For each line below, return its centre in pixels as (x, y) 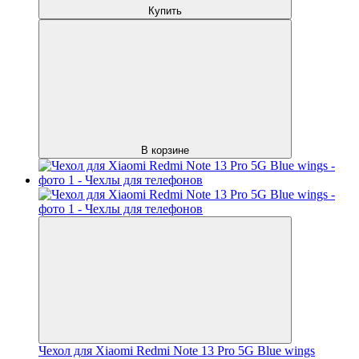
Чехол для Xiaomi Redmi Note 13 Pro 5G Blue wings (177, 350)
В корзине (165, 150)
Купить (165, 10)
